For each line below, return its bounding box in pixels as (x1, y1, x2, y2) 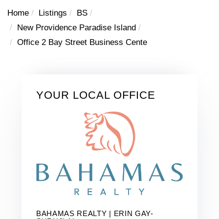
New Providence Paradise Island (17, 22, 136, 32)
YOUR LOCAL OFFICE (36, 88, 155, 101)
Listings (39, 8, 67, 18)
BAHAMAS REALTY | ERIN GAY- (36, 209, 153, 218)
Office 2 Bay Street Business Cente (17, 37, 147, 47)
